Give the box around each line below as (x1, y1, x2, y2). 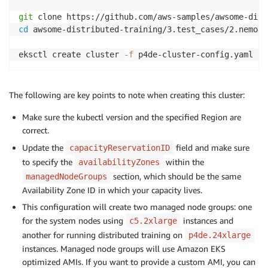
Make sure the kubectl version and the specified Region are (22, 112, 241, 123)
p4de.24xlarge (188, 230, 251, 240)
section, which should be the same (111, 171, 241, 182)
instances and (181, 215, 233, 226)
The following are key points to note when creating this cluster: (9, 90, 245, 100)
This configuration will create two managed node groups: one (22, 202, 252, 212)
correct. (22, 125, 49, 136)
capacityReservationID (69, 143, 170, 153)
